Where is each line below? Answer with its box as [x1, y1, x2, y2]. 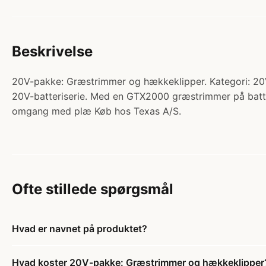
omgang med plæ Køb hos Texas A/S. [12, 104, 181, 117]
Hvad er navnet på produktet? [12, 222, 147, 235]
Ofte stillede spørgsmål [12, 180, 173, 198]
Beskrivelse [12, 42, 93, 60]
